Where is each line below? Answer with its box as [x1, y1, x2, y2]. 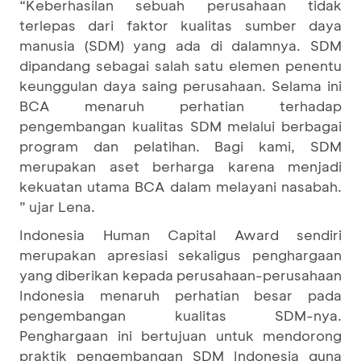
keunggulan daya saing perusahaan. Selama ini [19, 76, 342, 94]
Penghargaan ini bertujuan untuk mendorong [19, 326, 342, 344]
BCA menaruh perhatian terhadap [19, 96, 342, 114]
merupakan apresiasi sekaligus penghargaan [19, 245, 342, 263]
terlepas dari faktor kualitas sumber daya [19, 15, 342, 34]
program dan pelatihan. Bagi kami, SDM [19, 136, 342, 155]
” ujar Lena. [19, 197, 95, 215]
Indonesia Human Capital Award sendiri [19, 225, 342, 243]
